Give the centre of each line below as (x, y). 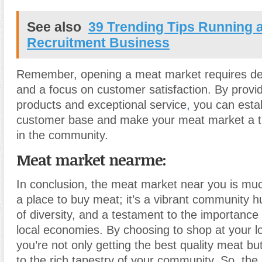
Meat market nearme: (91, 160)
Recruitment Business (98, 43)
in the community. (62, 135)
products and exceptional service (101, 105)
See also (54, 27)
